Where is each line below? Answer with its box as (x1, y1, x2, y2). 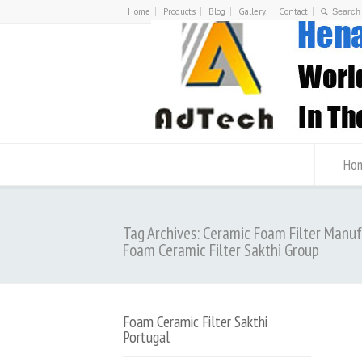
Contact (279, 6, 308, 17)
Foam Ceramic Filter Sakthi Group (123, 239, 319, 261)
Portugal (123, 326, 170, 347)
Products (163, 6, 196, 17)
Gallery (238, 6, 266, 17)
